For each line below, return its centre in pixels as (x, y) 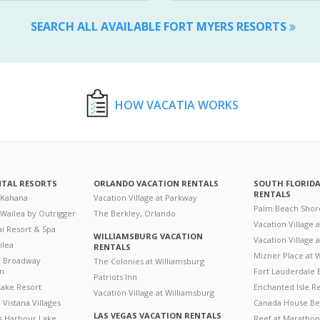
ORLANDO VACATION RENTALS (156, 183)
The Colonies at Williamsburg (149, 261)
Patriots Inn (115, 276)
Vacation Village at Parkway (145, 197)
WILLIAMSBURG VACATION (148, 236)
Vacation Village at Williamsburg (154, 292)
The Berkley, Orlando (134, 213)
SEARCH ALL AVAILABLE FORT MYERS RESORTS (160, 26)
